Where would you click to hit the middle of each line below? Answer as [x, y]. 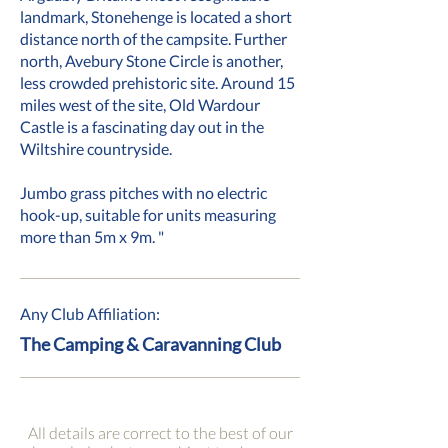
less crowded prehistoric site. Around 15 [157, 82]
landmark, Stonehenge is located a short [156, 16]
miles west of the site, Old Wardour [140, 104]
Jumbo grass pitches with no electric [143, 192]
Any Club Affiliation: [90, 313]
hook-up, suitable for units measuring [148, 214]
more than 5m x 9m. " [92, 236]
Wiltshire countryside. [96, 148]
